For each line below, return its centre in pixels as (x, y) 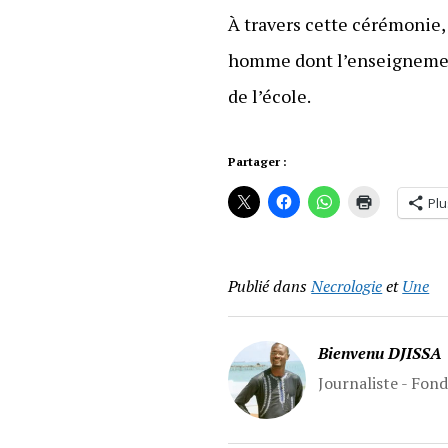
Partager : (258, 162)
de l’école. (270, 96)
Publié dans (268, 286)
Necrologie (347, 286)
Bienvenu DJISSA (380, 353)
